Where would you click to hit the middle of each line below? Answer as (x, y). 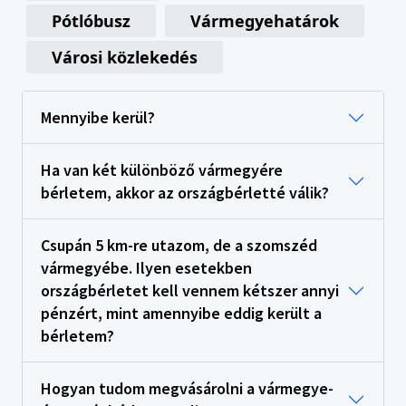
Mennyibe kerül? (98, 118)
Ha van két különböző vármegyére (162, 170)
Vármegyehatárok (265, 21)
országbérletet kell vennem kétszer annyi (190, 291)
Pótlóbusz (91, 21)
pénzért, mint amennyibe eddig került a (181, 314)
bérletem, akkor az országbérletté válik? (185, 193)
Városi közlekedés (125, 58)
